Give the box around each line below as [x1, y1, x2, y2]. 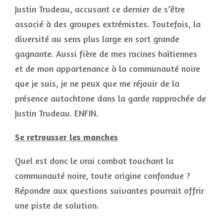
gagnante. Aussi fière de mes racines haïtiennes [15, 48, 197, 59]
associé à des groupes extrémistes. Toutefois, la [15, 18, 201, 29]
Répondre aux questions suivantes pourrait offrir [15, 185, 204, 196]
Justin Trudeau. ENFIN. [15, 108, 98, 118]
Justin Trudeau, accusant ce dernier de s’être [15, 3, 185, 14]
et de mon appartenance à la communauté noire [15, 63, 200, 74]
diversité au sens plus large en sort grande [15, 33, 179, 44]
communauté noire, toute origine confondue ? [15, 170, 190, 181]
